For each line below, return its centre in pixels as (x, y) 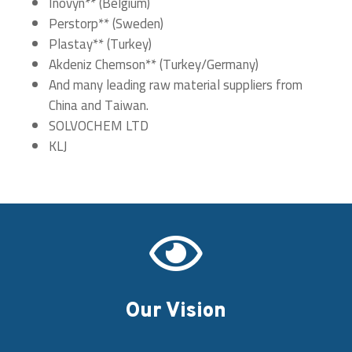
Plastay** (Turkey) (101, 44)
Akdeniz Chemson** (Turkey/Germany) (155, 64)
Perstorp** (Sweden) (107, 23)
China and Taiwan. (98, 105)
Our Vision (176, 311)
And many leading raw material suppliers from (175, 84)
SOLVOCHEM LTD (98, 125)
